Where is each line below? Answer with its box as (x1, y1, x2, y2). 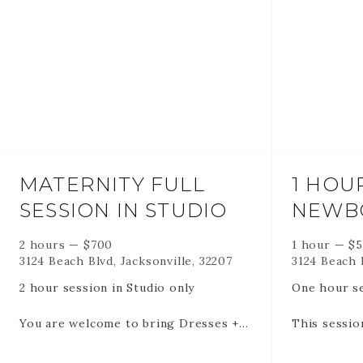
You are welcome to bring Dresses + (19, 316, 240, 331)
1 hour (292, 237, 331, 252)
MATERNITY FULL (19, 173, 205, 196)
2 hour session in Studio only (19, 280, 195, 295)
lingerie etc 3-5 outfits (19, 334, 159, 348)
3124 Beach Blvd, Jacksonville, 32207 (19, 254, 233, 268)
